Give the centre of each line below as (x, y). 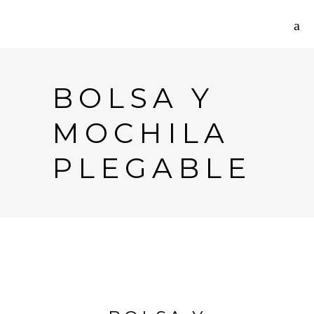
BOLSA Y (133, 98)
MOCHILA (141, 133)
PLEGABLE (152, 168)
